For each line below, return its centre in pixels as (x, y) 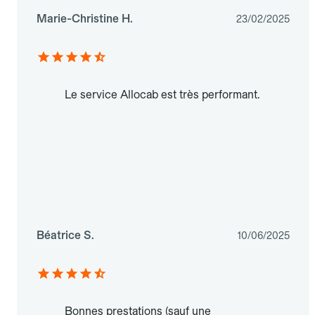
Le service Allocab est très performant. (162, 95)
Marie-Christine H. (85, 19)
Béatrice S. (65, 236)
